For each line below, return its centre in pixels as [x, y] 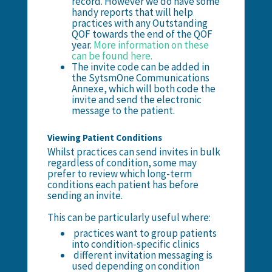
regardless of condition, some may [122, 162]
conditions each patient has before [123, 184]
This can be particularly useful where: [129, 217]
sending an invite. [85, 195]
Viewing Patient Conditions [104, 137]
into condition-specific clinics [136, 244]
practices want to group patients [144, 233]
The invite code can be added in [140, 66]
